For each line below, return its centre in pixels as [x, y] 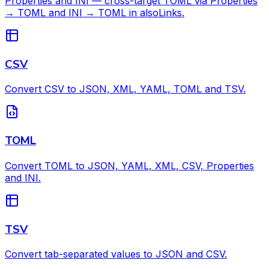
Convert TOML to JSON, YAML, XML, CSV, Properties [129, 165]
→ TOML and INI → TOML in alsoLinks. [95, 12]
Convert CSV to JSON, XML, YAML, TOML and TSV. [125, 89]
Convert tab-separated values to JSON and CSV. [116, 254]
